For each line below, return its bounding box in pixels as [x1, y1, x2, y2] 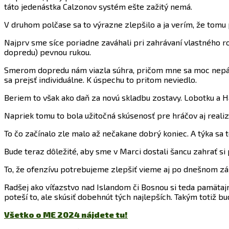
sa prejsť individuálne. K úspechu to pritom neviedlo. [4, 75, 197, 85]
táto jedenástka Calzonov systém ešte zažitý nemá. [4, 2, 192, 12]
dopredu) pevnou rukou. [4, 47, 91, 57]
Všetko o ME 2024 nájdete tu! [4, 210, 128, 220]
